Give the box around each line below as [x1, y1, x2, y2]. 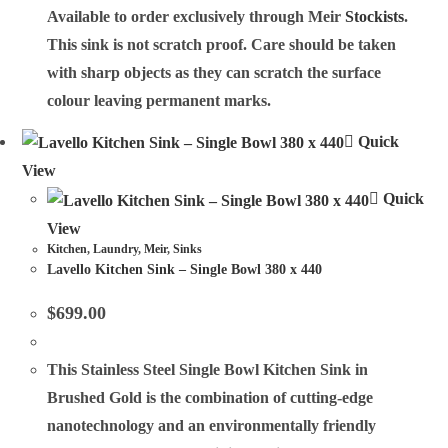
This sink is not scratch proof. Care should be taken [47, 36, 397, 54]
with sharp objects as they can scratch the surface [47, 64, 382, 82]
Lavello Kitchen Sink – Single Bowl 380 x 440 [47, 261, 323, 277]
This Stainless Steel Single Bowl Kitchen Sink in [47, 360, 369, 378]
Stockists [345, 8, 405, 26]
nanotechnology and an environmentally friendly [47, 416, 377, 434]
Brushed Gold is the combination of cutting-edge [47, 388, 374, 406]
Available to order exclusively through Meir [47, 8, 346, 26]
